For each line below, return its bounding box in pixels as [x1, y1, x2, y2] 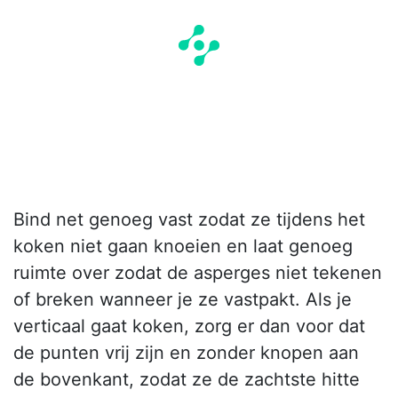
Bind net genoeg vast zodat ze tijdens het [13, 209, 365, 231]
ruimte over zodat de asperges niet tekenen [13, 262, 382, 284]
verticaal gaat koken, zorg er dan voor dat [13, 315, 365, 338]
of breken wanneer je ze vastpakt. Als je [13, 289, 352, 311]
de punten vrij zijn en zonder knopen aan [13, 342, 359, 364]
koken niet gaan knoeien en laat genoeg [13, 235, 353, 258]
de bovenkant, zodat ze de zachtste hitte [13, 369, 360, 391]
